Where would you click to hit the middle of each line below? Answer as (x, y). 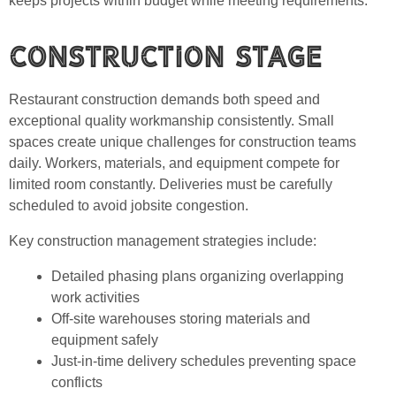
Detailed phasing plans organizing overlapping (198, 277)
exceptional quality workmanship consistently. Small (171, 121)
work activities (95, 298)
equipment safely (105, 340)
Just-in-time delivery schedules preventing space (204, 362)
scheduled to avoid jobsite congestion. (129, 206)
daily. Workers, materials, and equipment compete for (174, 164)
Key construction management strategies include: (163, 241)
